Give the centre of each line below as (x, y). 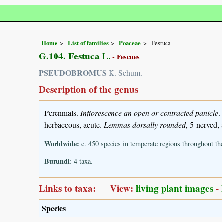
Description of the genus (88, 89)
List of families (88, 42)
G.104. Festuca (69, 56)
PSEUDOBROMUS (73, 72)
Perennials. (62, 112)
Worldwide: (62, 143)
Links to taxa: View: (87, 188)
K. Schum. (124, 72)
